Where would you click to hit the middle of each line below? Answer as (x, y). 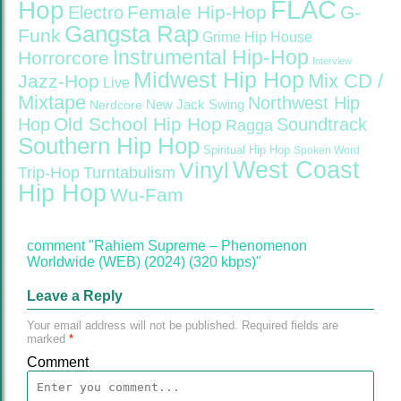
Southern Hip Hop (109, 146)
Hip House (278, 37)
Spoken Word (327, 150)
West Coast (296, 170)
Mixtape (52, 102)
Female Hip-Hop (197, 13)
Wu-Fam (147, 195)
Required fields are (288, 325)
